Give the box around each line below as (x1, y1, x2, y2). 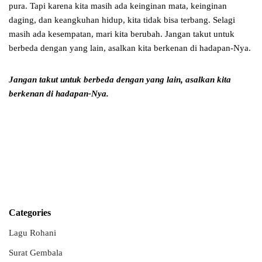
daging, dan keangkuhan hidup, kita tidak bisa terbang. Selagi (9, 15, 235, 25)
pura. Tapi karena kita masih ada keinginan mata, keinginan (9, 1, 227, 11)
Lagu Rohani (9, 228, 56, 238)
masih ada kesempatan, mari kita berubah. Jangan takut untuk (9, 29, 235, 39)
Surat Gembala (9, 248, 63, 258)
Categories (9, 208, 51, 218)
